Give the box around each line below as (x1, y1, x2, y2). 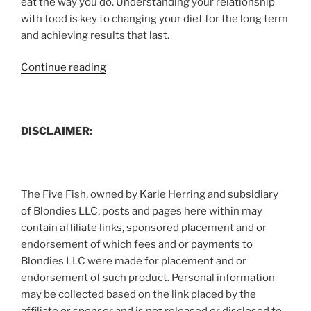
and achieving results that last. (21, 28, 169, 42)
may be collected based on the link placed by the (21, 288, 256, 301)
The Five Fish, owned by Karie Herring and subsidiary (21, 188, 278, 201)
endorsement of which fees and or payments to (21, 238, 253, 251)
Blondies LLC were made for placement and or (21, 255, 246, 268)
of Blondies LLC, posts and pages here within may (21, 205, 262, 218)
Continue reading (21, 61, 106, 74)
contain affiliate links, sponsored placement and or (21, 221, 267, 235)
